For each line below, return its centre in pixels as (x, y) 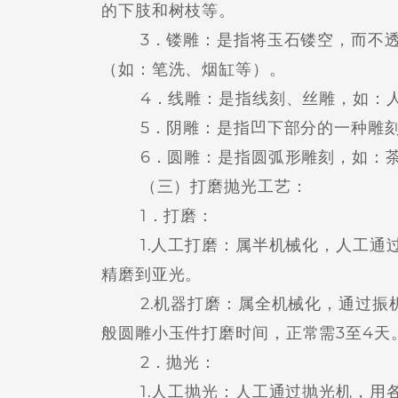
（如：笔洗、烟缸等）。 (194, 69)
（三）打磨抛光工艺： (205, 187)
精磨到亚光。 (152, 275)
